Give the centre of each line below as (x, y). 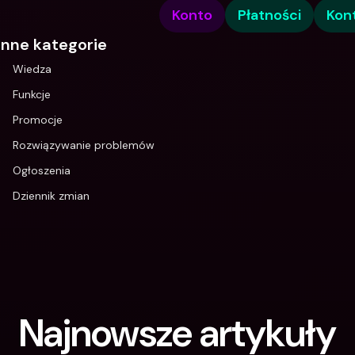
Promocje (38, 120)
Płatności (269, 15)
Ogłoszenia (42, 170)
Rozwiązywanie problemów (84, 145)
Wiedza (32, 69)
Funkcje (32, 94)
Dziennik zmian (51, 196)
